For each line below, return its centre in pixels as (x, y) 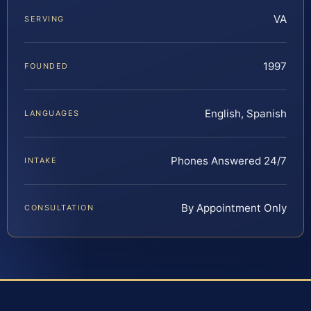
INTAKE (41, 161)
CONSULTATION (59, 208)
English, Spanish (246, 114)
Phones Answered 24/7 (229, 161)
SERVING (44, 19)
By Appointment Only (234, 208)
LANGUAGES (52, 114)
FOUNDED (47, 66)
